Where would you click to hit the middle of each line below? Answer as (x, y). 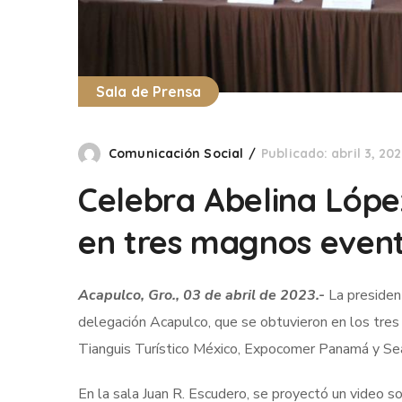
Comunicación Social (176, 154)
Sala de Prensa (149, 92)
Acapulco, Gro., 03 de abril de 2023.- (201, 296)
